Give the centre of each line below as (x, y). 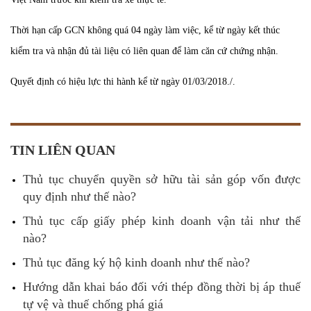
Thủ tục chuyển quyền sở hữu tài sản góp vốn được (162, 179)
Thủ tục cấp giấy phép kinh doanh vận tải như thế (162, 221)
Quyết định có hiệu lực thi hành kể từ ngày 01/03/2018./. (123, 82)
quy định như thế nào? (79, 196)
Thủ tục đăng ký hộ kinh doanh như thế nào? (136, 262)
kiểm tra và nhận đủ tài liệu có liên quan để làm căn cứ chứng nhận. (144, 51)
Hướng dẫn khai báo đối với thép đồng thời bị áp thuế (162, 287)
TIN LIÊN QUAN (63, 150)
